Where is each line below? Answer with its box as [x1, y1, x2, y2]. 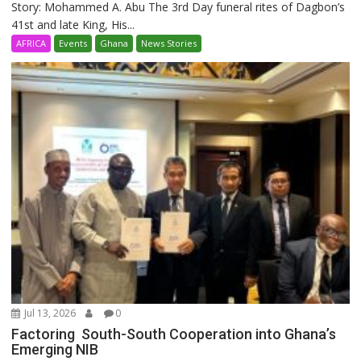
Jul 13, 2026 [22, 306, 77, 321]
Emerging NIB [11, 341, 99, 359]
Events [59, 37, 88, 50]
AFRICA [16, 37, 47, 50]
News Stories [141, 37, 197, 50]
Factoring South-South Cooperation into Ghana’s [11, 326, 337, 343]
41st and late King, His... [11, 17, 135, 33]
